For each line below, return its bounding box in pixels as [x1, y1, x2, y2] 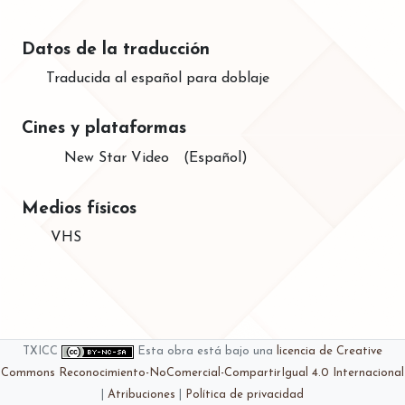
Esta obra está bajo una [137, 345, 277, 357]
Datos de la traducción [22, 42, 210, 59]
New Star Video [64, 151, 169, 165]
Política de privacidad [185, 389, 304, 400]
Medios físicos [22, 201, 137, 218]
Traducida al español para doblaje [46, 71, 269, 86]
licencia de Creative [277, 345, 382, 357]
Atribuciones [108, 389, 175, 400]
